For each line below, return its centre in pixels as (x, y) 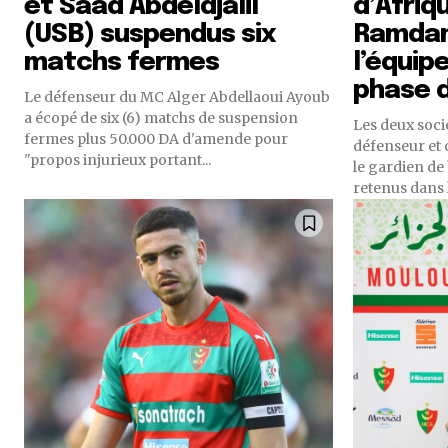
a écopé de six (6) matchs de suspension (161, 118)
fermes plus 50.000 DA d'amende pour (156, 139)
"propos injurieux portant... (117, 160)
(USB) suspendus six (150, 34)
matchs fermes (121, 62)
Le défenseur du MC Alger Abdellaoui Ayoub (177, 97)
